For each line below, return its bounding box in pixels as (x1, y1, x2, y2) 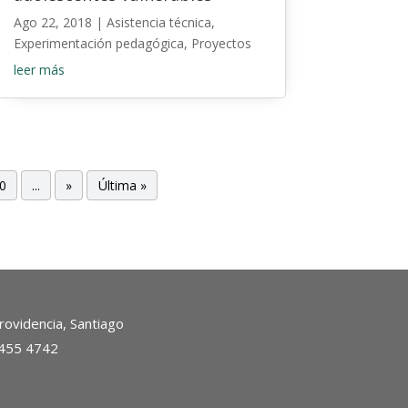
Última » (97, 177, 147, 195)
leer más (13, 61, 65, 79)
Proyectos (190, 35, 251, 53)
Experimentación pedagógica (13, 35, 184, 53)
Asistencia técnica (106, 14, 211, 32)
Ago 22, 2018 (13, 14, 92, 32)
